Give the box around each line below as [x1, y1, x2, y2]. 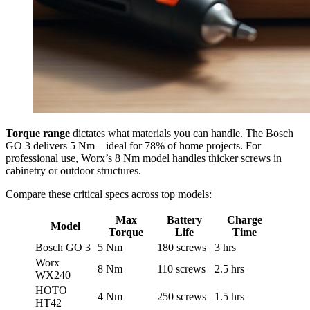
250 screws [157, 291, 206, 303]
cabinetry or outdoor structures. [6, 165, 141, 177]
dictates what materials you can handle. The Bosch [70, 127, 293, 140]
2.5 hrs [215, 263, 244, 275]
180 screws [157, 241, 206, 254]
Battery [167, 214, 202, 226]
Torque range [6, 127, 70, 140]
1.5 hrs [215, 291, 244, 303]
